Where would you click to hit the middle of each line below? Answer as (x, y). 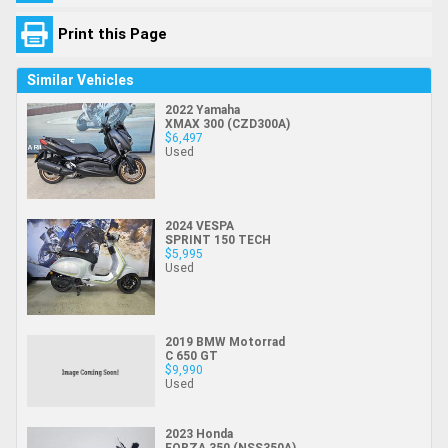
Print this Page (112, 34)
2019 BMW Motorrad (225, 342)
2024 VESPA (199, 225)
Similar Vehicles (80, 79)
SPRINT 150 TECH (218, 239)
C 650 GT (191, 356)
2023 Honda (199, 434)
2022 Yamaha (202, 109)
